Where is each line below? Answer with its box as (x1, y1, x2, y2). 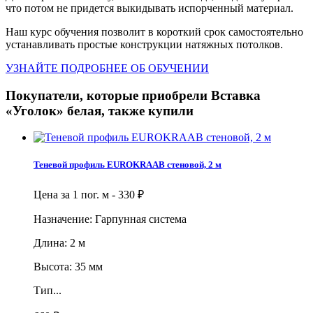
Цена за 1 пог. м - (34, 188, 118, 201)
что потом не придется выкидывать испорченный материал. (6, 1, 296, 14)
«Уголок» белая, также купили (6, 103, 194, 118)
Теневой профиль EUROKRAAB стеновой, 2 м (34, 159, 221, 170)
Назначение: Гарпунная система (34, 212, 187, 225)
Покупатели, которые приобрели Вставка (6, 87, 261, 103)
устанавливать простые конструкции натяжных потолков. (6, 38, 283, 50)
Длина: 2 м (34, 236, 85, 249)
